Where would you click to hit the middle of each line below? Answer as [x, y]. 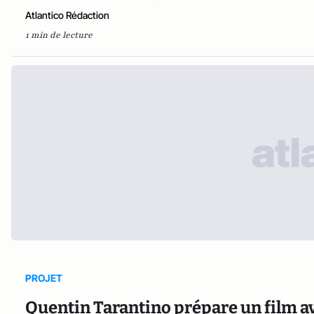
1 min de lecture [59, 35]
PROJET [44, 278]
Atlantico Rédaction [67, 15]
